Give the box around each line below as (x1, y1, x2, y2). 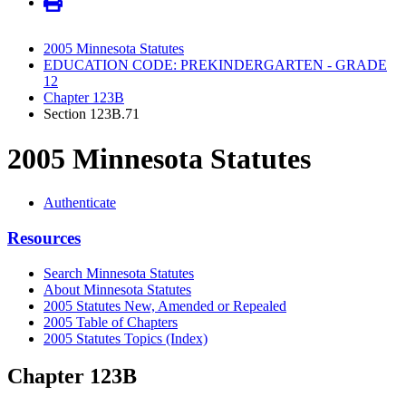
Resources (7, 227, 81, 247)
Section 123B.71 (43, 106, 140, 122)
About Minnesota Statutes (43, 281, 191, 297)
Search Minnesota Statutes (43, 265, 194, 281)
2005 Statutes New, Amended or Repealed (43, 297, 286, 314)
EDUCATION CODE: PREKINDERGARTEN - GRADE (43, 57, 387, 73)
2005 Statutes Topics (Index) (43, 330, 208, 346)
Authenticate (43, 195, 116, 211)
